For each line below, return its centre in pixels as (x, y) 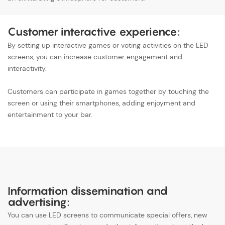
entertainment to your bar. (50, 114)
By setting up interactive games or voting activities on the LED (108, 45)
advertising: (40, 202)
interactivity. (27, 68)
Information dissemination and (88, 191)
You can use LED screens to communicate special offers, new (107, 215)
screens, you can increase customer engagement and (95, 57)
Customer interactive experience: (95, 32)
